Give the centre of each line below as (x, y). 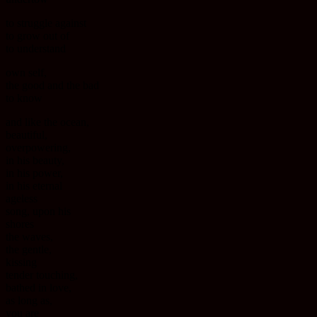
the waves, (29, 237)
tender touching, (42, 275)
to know (24, 98)
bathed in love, (39, 288)
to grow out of (38, 36)
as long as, (29, 301)
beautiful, (27, 135)
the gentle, (29, 250)
